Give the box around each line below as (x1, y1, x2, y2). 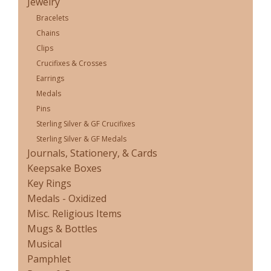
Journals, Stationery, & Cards (27, 146, 157, 160)
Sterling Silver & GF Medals (36, 134, 126, 145)
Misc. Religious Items (27, 207, 122, 221)
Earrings (36, 73, 64, 84)
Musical (27, 237, 62, 251)
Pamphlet (27, 252, 71, 266)
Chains (36, 28, 59, 39)
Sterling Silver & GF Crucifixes (36, 119, 135, 129)
